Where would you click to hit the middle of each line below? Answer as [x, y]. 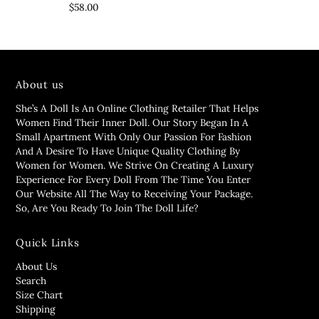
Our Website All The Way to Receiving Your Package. [135, 193]
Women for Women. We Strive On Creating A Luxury [135, 165]
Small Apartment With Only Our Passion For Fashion [134, 136]
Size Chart [40, 294]
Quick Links [48, 242]
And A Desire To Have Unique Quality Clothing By [128, 151]
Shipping [36, 309]
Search [31, 280]
